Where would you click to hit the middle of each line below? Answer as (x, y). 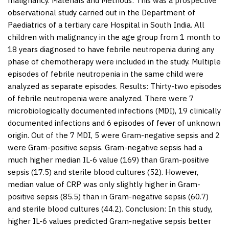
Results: (134, 86)
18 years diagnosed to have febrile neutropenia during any (111, 49)
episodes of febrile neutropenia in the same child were (106, 74)
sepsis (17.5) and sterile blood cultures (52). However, (103, 172)
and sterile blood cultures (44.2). (66, 209)
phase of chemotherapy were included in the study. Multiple (114, 61)
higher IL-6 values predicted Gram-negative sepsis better (109, 221)
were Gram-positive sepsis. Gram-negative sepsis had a (105, 147)
